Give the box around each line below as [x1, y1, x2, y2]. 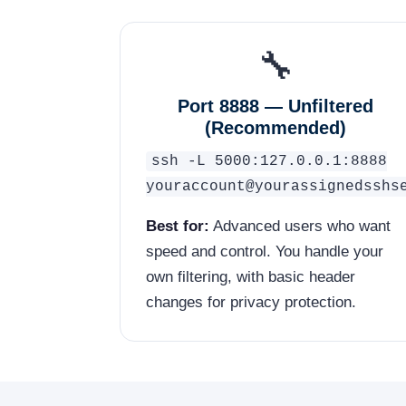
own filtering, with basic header [146, 267, 355, 285]
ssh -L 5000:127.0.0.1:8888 [151, 152, 387, 169]
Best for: [146, 217, 209, 235]
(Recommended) [205, 117, 346, 138]
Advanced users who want [209, 217, 391, 235]
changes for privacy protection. [146, 293, 356, 311]
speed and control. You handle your [146, 242, 383, 260]
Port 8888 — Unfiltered [178, 95, 373, 116]
